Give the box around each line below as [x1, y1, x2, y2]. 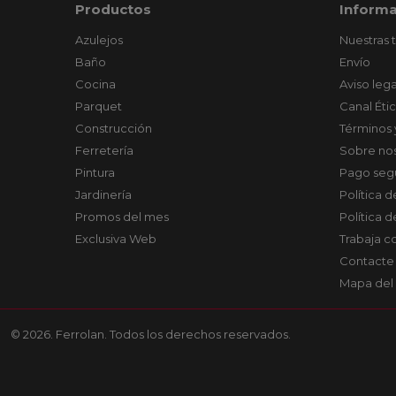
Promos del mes [74, 209, 169, 225]
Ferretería [74, 143, 133, 158]
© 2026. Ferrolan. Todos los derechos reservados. [11, 327, 291, 342]
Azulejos [74, 33, 123, 48]
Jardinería [74, 187, 132, 202]
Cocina [74, 77, 116, 92]
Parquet [74, 99, 122, 114]
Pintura [74, 165, 115, 180]
